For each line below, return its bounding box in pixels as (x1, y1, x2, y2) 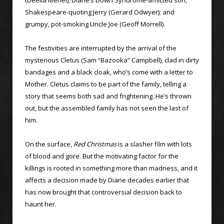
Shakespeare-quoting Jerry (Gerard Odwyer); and (25, 7, 174, 17)
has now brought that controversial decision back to (25, 187, 182, 197)
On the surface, (25, 139, 73, 149)
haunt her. (25, 199, 56, 209)
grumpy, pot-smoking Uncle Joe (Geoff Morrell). (25, 19, 165, 29)
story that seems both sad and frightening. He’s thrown (25, 91, 191, 101)
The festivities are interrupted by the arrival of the (25, 43, 176, 53)
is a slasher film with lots (116, 139, 192, 149)
